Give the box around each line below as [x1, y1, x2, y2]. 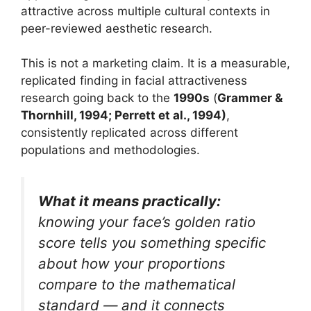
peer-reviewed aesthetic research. [21, 21, 212, 35]
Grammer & [217, 91, 283, 106]
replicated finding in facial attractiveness [21, 74, 247, 88]
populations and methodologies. [21, 143, 200, 158]
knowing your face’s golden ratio [38, 212, 255, 230]
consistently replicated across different [21, 126, 238, 140]
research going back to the [21, 91, 174, 106]
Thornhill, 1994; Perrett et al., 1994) [21, 108, 226, 123]
